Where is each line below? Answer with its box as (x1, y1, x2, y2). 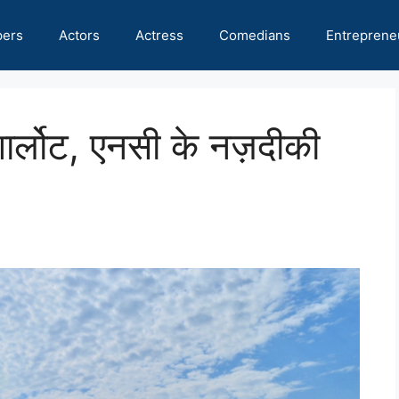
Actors (59, 27, 100, 44)
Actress (135, 27, 183, 44)
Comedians (219, 27, 290, 44)
